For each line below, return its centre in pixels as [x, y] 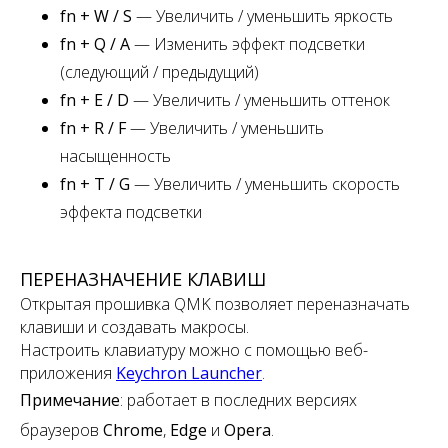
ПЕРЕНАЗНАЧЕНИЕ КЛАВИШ [143, 278]
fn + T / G [97, 183]
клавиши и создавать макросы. [134, 326]
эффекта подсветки [131, 211]
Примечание [70, 399]
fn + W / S [98, 15]
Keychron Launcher [189, 372]
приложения [68, 372]
